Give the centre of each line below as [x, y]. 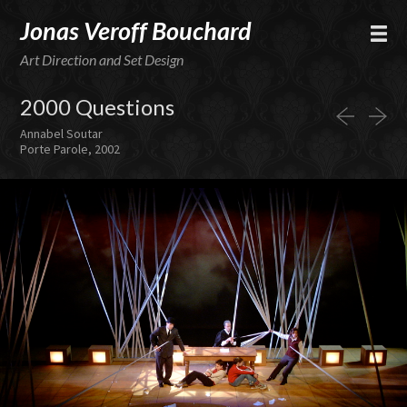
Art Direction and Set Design [102, 59]
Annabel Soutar [62, 133]
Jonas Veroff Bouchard [136, 30]
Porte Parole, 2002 [70, 149]
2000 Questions [98, 106]
